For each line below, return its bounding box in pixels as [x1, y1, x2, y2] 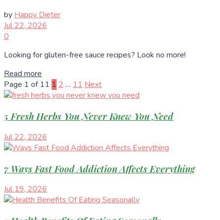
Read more [4, 68, 42, 80]
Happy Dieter [14, 9, 60, 21]
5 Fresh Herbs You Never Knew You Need [4, 110, 173, 123]
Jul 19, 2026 [4, 184, 47, 195]
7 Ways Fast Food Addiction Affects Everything [4, 162, 195, 175]
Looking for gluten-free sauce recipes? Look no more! [4, 50, 186, 61]
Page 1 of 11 [4, 79, 50, 90]
